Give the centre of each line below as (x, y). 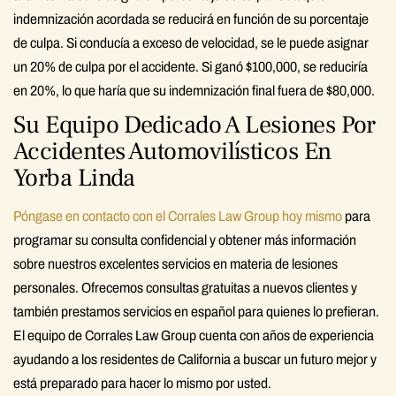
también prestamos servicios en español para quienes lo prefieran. (196, 311)
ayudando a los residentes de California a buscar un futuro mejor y (195, 359)
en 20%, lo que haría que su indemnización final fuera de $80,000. (194, 90)
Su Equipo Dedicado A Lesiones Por (194, 124)
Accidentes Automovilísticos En (172, 151)
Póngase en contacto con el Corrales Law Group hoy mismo (178, 216)
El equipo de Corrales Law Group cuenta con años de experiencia (194, 335)
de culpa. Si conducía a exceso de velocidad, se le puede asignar (191, 42)
